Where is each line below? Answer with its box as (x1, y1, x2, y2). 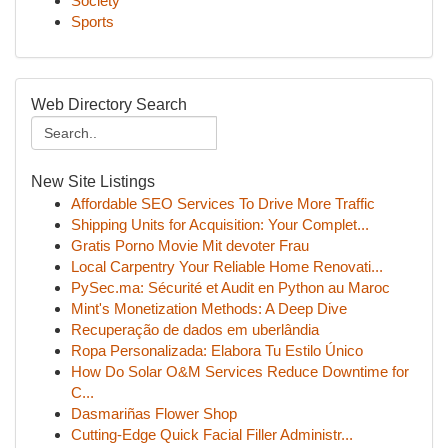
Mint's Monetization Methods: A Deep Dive (71, 300, 347, 317)
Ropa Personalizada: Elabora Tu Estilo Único (71, 342, 363, 359)
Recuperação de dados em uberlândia (71, 321, 319, 338)
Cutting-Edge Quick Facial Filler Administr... (71, 426, 353, 443)
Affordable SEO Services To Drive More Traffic (71, 195, 375, 212)
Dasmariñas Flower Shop (71, 405, 237, 422)
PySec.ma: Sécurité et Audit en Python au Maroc (71, 279, 390, 296)
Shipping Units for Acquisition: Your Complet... (71, 216, 369, 233)
